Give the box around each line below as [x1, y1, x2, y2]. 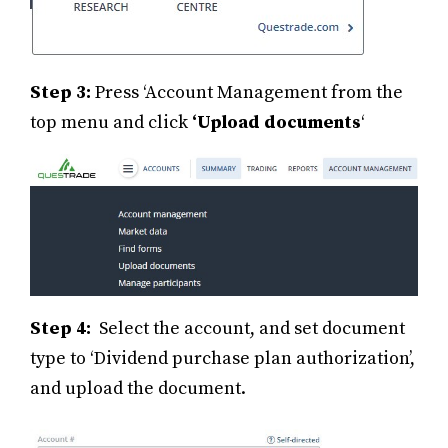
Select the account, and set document [99, 317, 405, 341]
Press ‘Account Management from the [95, 80, 403, 104]
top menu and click [30, 110, 192, 134]
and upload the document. [30, 377, 246, 401]
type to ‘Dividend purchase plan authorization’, [30, 347, 415, 371]
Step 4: [30, 317, 99, 341]
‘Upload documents [192, 110, 361, 134]
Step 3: [30, 80, 95, 104]
